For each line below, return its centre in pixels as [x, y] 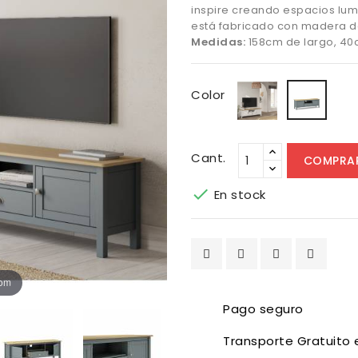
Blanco [296, 87]
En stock [238, 195]
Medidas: [218, 42]
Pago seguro [263, 309]
